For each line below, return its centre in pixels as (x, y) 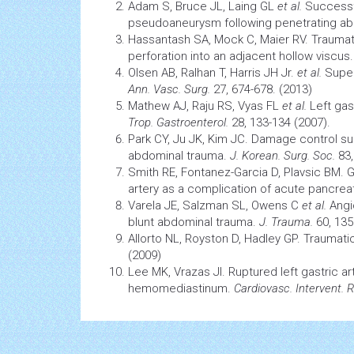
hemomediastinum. (181, 288)
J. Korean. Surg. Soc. (282, 155)
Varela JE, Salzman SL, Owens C (215, 205)
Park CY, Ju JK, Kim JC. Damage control (234, 139)
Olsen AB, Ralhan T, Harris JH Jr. (213, 72)
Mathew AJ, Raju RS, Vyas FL (205, 105)
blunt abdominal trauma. (194, 222)
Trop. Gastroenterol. (178, 122)
